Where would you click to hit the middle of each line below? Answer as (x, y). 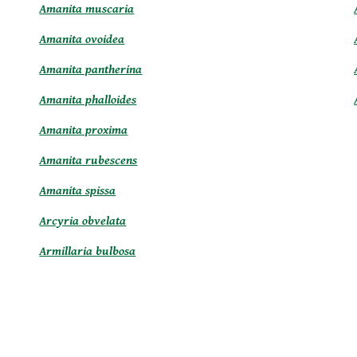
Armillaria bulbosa (88, 251)
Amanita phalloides (88, 100)
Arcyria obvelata (83, 221)
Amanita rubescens (88, 161)
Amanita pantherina (91, 70)
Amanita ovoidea (82, 39)
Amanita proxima (84, 130)
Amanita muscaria (87, 9)
